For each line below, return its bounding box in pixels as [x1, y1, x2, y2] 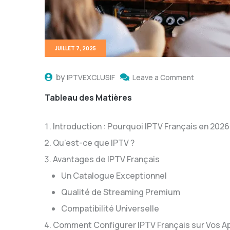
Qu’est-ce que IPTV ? [53, 137, 135, 148]
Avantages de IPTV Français [53, 154, 160, 165]
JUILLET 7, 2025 [55, 45, 96, 52]
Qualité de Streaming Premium [61, 186, 180, 198]
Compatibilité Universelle [61, 203, 159, 214]
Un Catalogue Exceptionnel [61, 170, 167, 181]
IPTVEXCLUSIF [67, 72, 115, 82]
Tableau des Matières [45, 92, 132, 103]
